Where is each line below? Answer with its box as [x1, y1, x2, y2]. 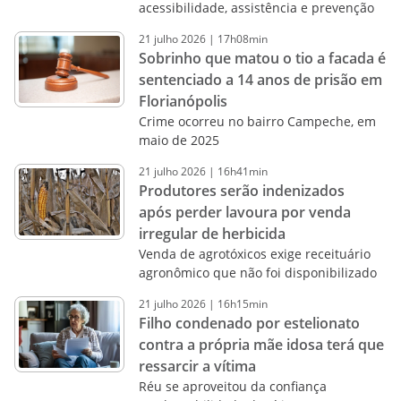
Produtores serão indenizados [138, 181, 345, 200]
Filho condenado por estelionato [138, 313, 360, 333]
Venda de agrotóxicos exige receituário [138, 245, 371, 262]
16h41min [217, 164, 268, 179]
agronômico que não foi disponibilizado [138, 264, 377, 281]
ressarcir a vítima [138, 356, 256, 376]
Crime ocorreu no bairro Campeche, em [138, 113, 376, 130]
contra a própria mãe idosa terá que [138, 335, 384, 354]
